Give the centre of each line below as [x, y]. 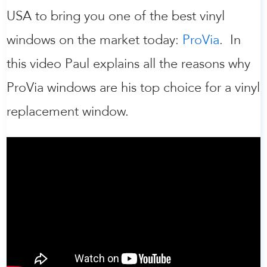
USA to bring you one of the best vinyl [116, 16]
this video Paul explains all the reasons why [129, 64]
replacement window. [68, 112]
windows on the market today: [95, 40]
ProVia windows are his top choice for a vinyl [133, 88]
